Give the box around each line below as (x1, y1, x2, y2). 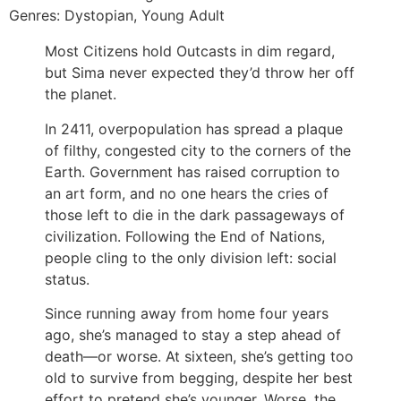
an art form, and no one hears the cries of (45, 183, 328, 202)
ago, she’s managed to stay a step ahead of (45, 326, 341, 345)
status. (45, 269, 90, 288)
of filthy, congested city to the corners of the (45, 141, 351, 159)
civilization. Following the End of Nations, (45, 226, 325, 245)
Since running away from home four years (45, 304, 328, 323)
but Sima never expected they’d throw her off (45, 64, 354, 82)
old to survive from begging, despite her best (45, 369, 353, 388)
